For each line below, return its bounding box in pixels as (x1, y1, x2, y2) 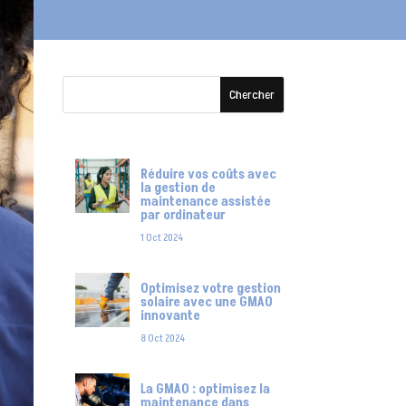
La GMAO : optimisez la (140, 380, 270, 400)
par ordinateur (140, 206, 226, 226)
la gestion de (140, 179, 216, 198)
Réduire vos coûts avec (140, 165, 276, 185)
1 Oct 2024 (140, 230, 183, 246)
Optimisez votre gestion (140, 279, 281, 299)
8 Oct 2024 (140, 331, 185, 347)
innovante (140, 306, 200, 326)
